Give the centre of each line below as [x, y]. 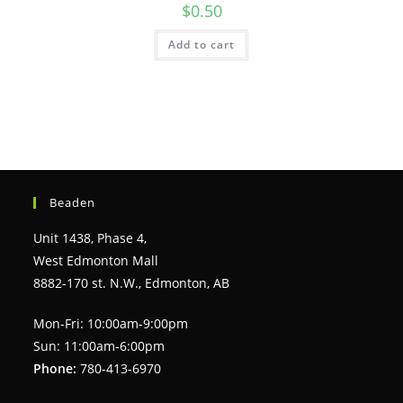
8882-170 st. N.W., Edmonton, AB [132, 283]
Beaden [73, 203]
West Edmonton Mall [96, 261]
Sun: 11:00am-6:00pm [99, 346]
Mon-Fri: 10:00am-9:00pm [111, 324]
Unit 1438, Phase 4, [90, 238]
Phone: [55, 369]
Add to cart [201, 44]
